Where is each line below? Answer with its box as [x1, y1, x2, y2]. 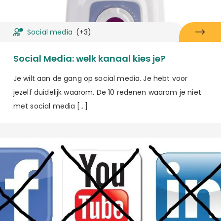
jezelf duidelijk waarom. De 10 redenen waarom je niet [13, 87, 201, 98]
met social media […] [13, 101, 88, 111]
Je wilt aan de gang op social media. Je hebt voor [13, 74, 188, 84]
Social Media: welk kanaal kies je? [13, 52, 165, 65]
